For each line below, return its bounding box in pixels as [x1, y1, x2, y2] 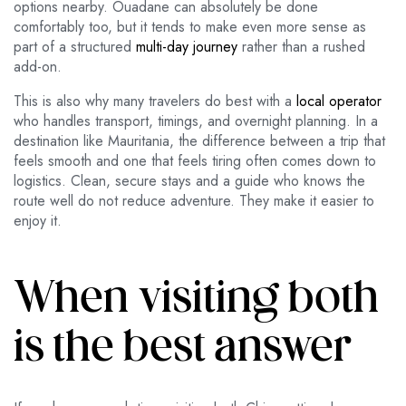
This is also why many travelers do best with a [14, 91, 296, 112]
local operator [296, 91, 382, 112]
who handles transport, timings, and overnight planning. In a [14, 111, 378, 132]
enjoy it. [14, 210, 62, 232]
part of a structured [14, 36, 136, 58]
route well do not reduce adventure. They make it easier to [14, 190, 374, 212]
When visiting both [14, 277, 379, 324]
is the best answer [14, 326, 352, 373]
